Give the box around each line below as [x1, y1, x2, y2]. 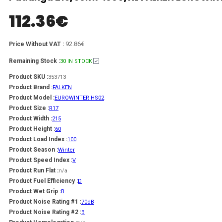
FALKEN [53, 84, 72, 91]
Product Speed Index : [9, 156, 72, 164]
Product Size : [9, 104, 49, 111]
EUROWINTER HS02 [55, 94, 104, 101]
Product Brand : [9, 83, 53, 91]
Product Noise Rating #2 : [9, 208, 81, 216]
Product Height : [9, 125, 55, 132]
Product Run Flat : [9, 166, 58, 174]
